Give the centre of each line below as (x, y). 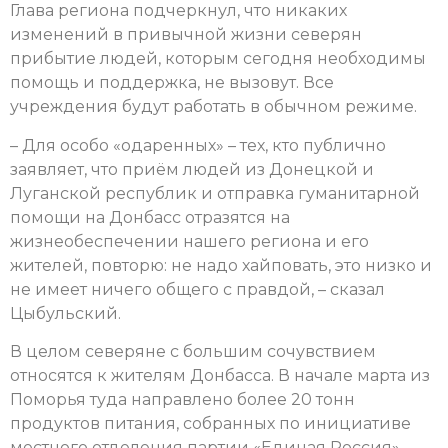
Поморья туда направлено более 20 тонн (182, 399)
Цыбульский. (65, 313)
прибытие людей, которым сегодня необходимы (218, 59)
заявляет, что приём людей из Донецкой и (192, 169)
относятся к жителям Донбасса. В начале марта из (220, 375)
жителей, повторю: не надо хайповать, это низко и (221, 265)
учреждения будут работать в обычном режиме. (213, 107)
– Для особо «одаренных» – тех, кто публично (198, 145)
